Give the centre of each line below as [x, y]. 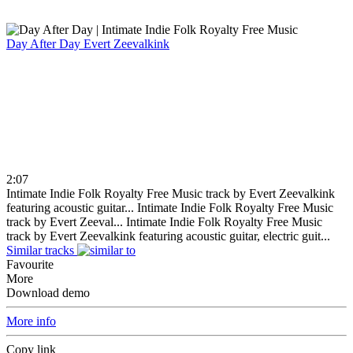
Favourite [30, 264]
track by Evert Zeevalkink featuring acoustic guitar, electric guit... [168, 236]
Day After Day [45, 43]
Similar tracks [40, 250]
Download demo [48, 292]
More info [31, 321]
